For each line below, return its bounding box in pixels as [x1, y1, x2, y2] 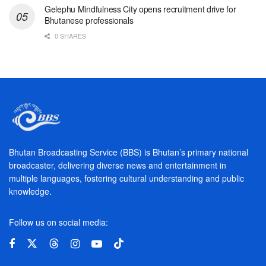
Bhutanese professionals [45, 14, 134, 26]
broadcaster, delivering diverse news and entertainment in [9, 159, 226, 172]
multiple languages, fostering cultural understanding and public [9, 172, 244, 185]
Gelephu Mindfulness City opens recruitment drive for [45, 2, 236, 15]
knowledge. [9, 185, 52, 198]
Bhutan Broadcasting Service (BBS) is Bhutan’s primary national [9, 146, 248, 159]
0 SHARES [53, 30, 86, 40]
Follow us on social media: [9, 216, 108, 229]
